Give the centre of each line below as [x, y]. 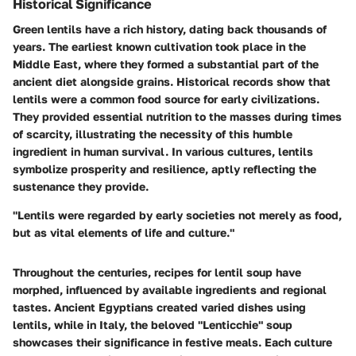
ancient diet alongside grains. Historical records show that [172, 81]
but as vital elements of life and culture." [124, 232]
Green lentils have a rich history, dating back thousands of [170, 29]
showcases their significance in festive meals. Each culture [172, 342]
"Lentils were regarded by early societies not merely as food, [177, 215]
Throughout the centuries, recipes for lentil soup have [157, 272]
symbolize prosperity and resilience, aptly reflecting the [164, 168]
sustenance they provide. [81, 186]
